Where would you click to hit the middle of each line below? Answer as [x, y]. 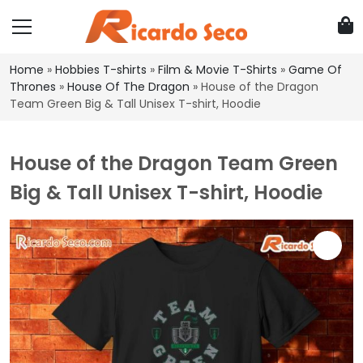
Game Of [315, 70]
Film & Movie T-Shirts [218, 70]
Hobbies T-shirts [101, 70]
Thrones [33, 87]
